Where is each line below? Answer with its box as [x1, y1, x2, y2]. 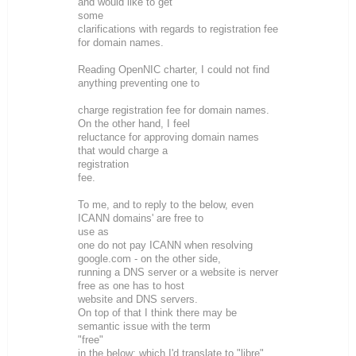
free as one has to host [78, 280, 184, 292]
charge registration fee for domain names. [78, 104, 269, 116]
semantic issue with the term [78, 320, 211, 332]
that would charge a [78, 145, 168, 157]
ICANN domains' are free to [78, 212, 203, 224]
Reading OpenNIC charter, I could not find [78, 64, 269, 75]
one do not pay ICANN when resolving [78, 239, 253, 251]
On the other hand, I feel [78, 118, 190, 130]
